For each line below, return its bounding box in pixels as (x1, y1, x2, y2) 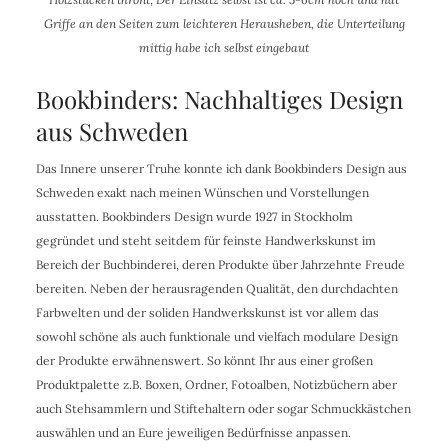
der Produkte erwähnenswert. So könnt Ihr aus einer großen (35, 353, 373, 369)
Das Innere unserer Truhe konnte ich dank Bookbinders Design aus (35, 161, 407, 177)
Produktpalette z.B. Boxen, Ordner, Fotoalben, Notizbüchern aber (35, 377, 397, 393)
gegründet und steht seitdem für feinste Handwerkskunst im (35, 233, 376, 249)
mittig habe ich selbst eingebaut (139, 40, 309, 56)
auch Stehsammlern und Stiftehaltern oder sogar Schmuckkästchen (35, 401, 411, 417)
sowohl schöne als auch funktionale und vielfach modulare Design (35, 329, 398, 345)
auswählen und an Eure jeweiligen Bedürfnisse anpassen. (35, 425, 351, 441)
